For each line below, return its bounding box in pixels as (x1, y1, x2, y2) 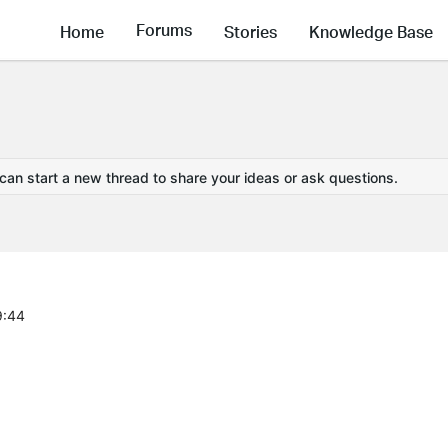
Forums (136, 19, 192, 41)
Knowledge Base (309, 20, 433, 42)
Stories (224, 20, 277, 42)
